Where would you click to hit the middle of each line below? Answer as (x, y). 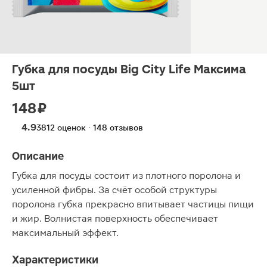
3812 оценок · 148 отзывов (90, 128)
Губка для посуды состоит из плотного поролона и (126, 176)
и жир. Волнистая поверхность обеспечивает (115, 218)
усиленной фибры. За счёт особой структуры (114, 190)
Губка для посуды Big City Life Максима (129, 69)
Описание (38, 156)
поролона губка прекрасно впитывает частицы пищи (133, 204)
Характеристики (55, 260)
